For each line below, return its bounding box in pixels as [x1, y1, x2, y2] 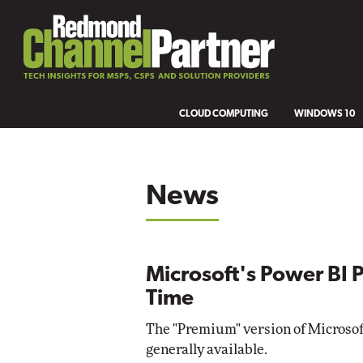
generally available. [146, 342, 267, 357]
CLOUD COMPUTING [179, 109, 269, 119]
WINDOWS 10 [294, 109, 357, 119]
